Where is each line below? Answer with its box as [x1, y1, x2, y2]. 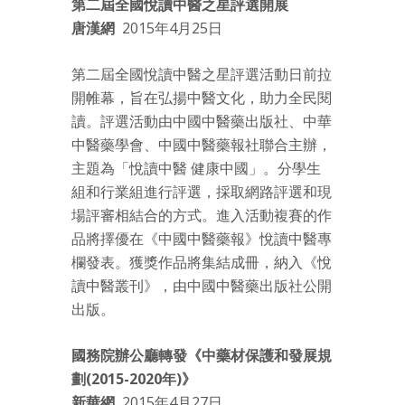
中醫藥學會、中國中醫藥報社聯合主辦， [71, 135, 332, 155]
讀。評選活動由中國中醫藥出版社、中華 [71, 111, 332, 132]
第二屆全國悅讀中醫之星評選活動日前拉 [71, 64, 332, 85]
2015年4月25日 [115, 18, 222, 39]
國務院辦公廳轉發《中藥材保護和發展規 [71, 345, 332, 366]
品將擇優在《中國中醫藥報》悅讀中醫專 [71, 229, 332, 250]
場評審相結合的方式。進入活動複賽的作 [71, 205, 332, 226]
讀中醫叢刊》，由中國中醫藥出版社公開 [71, 276, 332, 297]
